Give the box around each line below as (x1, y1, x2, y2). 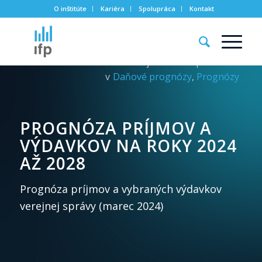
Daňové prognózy (113, 70, 192, 83)
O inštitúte (53, 4, 87, 13)
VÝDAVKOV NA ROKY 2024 (19, 135, 237, 157)
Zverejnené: (122, 56, 174, 68)
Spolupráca (138, 4, 175, 13)
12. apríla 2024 (176, 56, 240, 68)
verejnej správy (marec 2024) (19, 199, 163, 213)
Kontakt (189, 4, 214, 13)
